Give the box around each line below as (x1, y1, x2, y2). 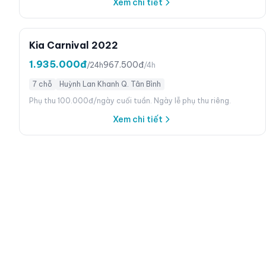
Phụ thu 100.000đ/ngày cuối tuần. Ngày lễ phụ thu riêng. (29, 96, 231, 105)
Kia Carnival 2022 (29, 39, 118, 51)
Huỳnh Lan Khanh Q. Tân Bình (59, 80, 161, 88)
